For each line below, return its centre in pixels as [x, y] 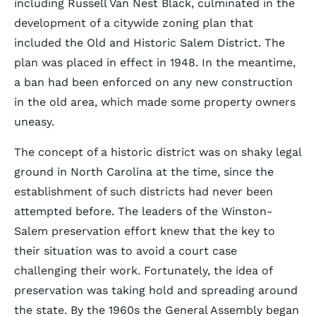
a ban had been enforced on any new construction [153, 82]
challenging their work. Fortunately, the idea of [143, 271]
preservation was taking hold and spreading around [156, 290]
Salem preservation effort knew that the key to [145, 231]
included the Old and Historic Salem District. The [150, 43]
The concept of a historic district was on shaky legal [158, 152]
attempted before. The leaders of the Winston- [143, 211]
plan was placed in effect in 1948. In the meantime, [155, 62]
